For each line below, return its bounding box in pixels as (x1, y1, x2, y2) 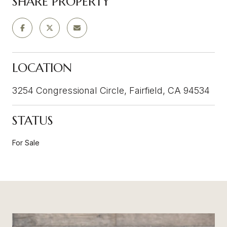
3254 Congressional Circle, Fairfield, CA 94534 (12, 85, 210, 96)
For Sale (12, 138, 40, 147)
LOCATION (12, 60, 72, 75)
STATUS (12, 112, 53, 128)
